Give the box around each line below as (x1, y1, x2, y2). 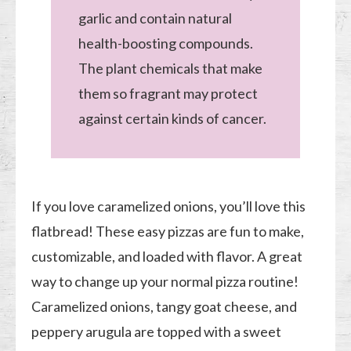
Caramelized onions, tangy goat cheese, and (31, 297, 298, 315)
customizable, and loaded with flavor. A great (31, 247, 303, 265)
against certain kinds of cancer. (78, 109, 266, 127)
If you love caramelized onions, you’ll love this (31, 197, 306, 215)
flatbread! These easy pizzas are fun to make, (31, 222, 305, 240)
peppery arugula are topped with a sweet (31, 322, 282, 340)
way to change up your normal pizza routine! (31, 272, 299, 290)
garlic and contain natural (78, 9, 232, 27)
